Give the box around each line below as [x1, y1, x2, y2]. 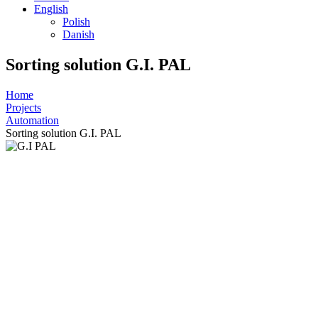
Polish [62, 16, 90, 28]
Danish [62, 28, 94, 40]
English [34, 3, 68, 15]
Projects [6, 101, 41, 114]
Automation [6, 114, 59, 126]
